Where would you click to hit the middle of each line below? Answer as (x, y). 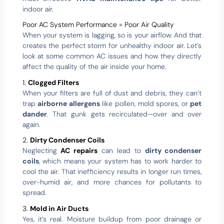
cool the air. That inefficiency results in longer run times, (112, 172)
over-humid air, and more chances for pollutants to (112, 182)
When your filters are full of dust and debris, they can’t (112, 93)
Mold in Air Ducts (59, 208)
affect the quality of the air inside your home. (94, 67)
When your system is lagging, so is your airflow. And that (112, 35)
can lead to (121, 151)
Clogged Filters (53, 82)
